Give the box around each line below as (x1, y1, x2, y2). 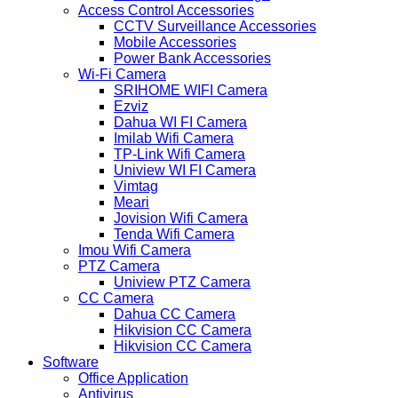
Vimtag (114, 179, 158, 195)
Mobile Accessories (114, 35, 236, 51)
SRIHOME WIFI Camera (114, 83, 267, 99)
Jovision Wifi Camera (114, 211, 248, 227)
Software (43, 354, 99, 370)
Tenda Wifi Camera (114, 227, 235, 243)
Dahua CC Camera (114, 306, 235, 322)
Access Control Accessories (78, 3, 254, 19)
